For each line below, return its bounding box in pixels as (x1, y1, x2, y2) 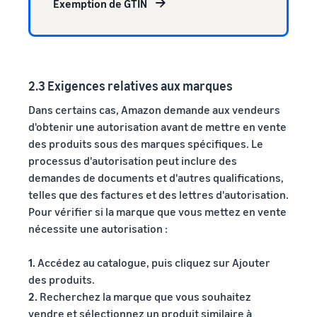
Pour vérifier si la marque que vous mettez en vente (28, 204, 287, 219)
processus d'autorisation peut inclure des (28, 153, 237, 168)
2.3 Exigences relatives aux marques (28, 77, 233, 93)
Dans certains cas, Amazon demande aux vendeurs (28, 102, 280, 117)
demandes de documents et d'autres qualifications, (28, 170, 284, 185)
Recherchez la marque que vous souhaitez (38, 289, 251, 304)
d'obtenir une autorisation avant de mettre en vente (28, 119, 287, 134)
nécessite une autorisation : (28, 221, 168, 236)
